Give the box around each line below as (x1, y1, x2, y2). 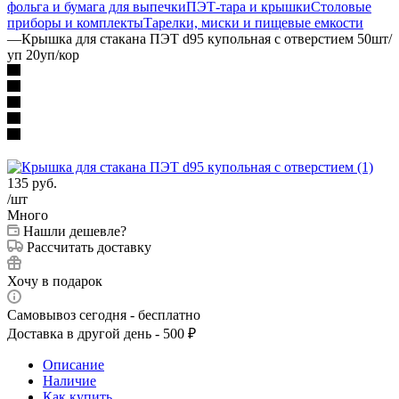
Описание (43, 356, 104, 372)
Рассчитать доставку (27, 239, 151, 255)
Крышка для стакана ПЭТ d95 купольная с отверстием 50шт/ (21, 30, 392, 46)
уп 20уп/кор (7, 46, 79, 62)
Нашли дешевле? (23, 223, 126, 239)
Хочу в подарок (7, 273, 102, 289)
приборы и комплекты (7, 14, 143, 30)
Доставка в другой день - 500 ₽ (7, 325, 196, 341)
